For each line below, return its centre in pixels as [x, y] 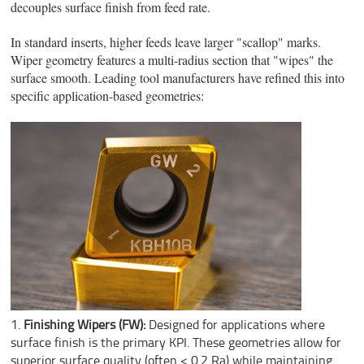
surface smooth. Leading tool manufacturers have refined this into [178, 77]
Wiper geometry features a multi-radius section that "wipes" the [172, 59]
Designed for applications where [236, 324]
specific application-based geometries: [108, 95]
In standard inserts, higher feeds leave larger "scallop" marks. [166, 41]
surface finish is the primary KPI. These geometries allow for [176, 342]
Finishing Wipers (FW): [85, 324]
